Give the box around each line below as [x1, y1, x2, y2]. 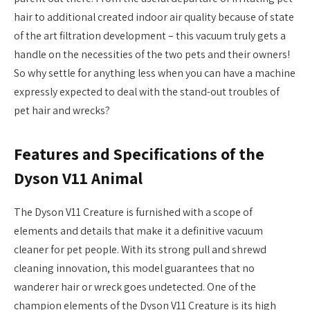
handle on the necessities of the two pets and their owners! [14, 46, 290, 62]
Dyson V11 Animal [14, 167, 143, 190]
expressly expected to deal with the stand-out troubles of [14, 84, 280, 99]
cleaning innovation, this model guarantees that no [14, 261, 255, 276]
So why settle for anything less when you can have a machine [14, 65, 295, 80]
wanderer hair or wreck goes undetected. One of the [14, 280, 256, 295]
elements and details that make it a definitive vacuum [14, 224, 263, 239]
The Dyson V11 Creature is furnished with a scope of [14, 205, 253, 220]
